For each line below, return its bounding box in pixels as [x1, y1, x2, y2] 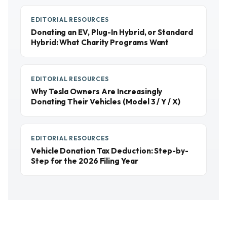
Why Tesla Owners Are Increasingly [31, 87, 163, 96]
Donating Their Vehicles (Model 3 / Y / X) [31, 97, 180, 106]
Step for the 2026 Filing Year [31, 156, 138, 166]
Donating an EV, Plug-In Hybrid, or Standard [31, 27, 193, 37]
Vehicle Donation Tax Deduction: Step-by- [31, 146, 188, 156]
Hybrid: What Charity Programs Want [31, 37, 169, 47]
